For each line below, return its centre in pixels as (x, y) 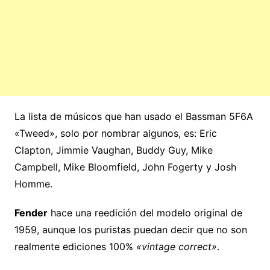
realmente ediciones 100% (75, 247)
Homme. (33, 184)
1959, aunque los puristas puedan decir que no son (130, 230)
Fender (31, 213)
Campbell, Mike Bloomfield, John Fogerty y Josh (125, 167)
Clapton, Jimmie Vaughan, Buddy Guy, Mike (113, 150)
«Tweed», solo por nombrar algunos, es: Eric (115, 133)
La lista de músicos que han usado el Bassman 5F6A (133, 117)
